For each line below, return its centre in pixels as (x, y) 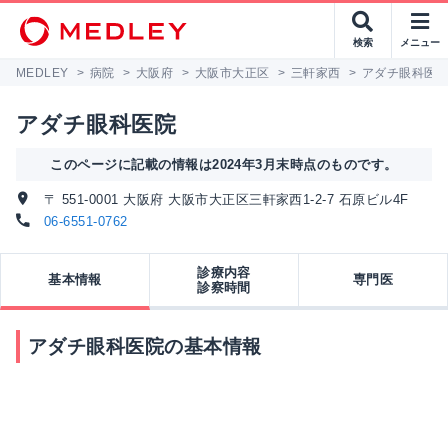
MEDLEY (42, 73)
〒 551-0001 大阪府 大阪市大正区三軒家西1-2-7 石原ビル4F (224, 199)
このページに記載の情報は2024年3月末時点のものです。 (224, 164)
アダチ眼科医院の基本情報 (145, 346)
